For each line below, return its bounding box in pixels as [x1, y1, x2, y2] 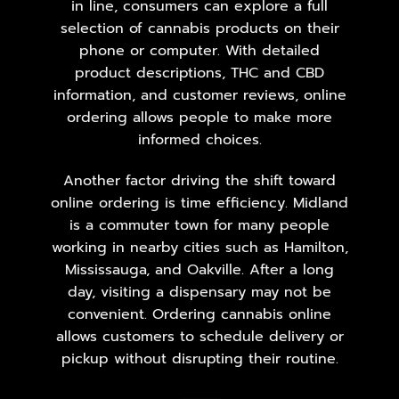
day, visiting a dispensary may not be [68, 281, 331, 303]
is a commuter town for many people [69, 214, 330, 236]
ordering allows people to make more [67, 106, 332, 128]
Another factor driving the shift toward [63, 169, 336, 191]
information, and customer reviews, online [53, 84, 346, 106]
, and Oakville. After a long [146, 258, 334, 281]
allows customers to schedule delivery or [55, 325, 344, 347]
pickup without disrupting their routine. [61, 347, 338, 370]
